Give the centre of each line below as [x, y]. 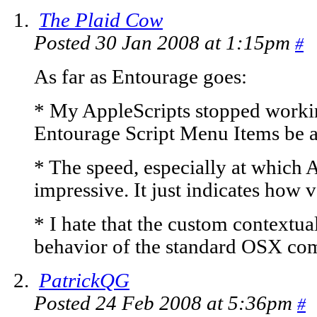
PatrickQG [84, 281]
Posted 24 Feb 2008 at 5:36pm [166, 304]
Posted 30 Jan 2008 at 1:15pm [165, 43]
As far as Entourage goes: [140, 77]
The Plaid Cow [101, 21]
